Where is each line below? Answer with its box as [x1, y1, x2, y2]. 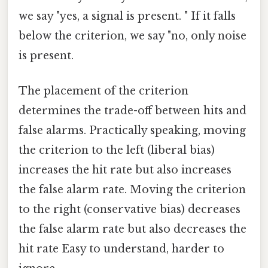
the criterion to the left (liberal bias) [19, 144, 215, 157]
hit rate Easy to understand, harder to [19, 242, 224, 256]
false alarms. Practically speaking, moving [19, 124, 246, 138]
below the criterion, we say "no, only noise [19, 29, 246, 43]
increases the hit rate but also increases [19, 163, 232, 177]
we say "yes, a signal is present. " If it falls [19, 10, 236, 23]
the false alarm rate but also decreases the [19, 223, 246, 236]
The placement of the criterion [19, 84, 188, 98]
